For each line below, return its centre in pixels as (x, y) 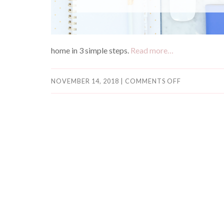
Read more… (152, 50)
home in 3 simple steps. (91, 50)
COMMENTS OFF (153, 81)
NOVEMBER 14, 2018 (85, 81)
